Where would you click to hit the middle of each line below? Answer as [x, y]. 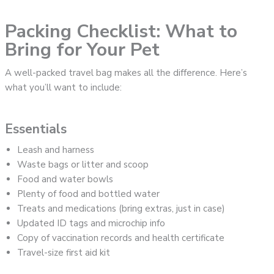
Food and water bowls [65, 179]
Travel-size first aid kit [64, 252]
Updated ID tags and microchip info [91, 223]
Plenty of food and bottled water [89, 194]
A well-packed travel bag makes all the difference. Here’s [126, 72]
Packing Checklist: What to [121, 31]
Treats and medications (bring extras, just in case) [121, 208]
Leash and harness [56, 150]
